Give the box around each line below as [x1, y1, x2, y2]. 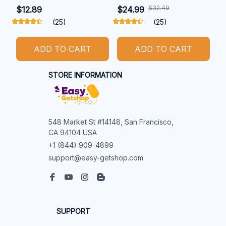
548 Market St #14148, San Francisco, [48, 117, 174, 126]
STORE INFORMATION [48, 70, 122, 79]
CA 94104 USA [48, 128, 97, 137]
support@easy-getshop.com [48, 153, 143, 162]
